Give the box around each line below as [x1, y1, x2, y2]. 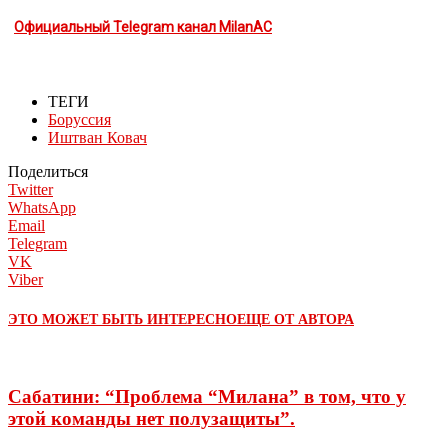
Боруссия [48, 110, 111, 128]
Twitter [8, 180, 53, 198]
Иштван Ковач [48, 128, 147, 146]
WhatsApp [8, 198, 76, 216]
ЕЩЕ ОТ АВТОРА [237, 312, 354, 328]
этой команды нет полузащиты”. [8, 408, 295, 430]
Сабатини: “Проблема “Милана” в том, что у [8, 386, 406, 408]
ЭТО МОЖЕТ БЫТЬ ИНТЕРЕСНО [8, 312, 237, 328]
